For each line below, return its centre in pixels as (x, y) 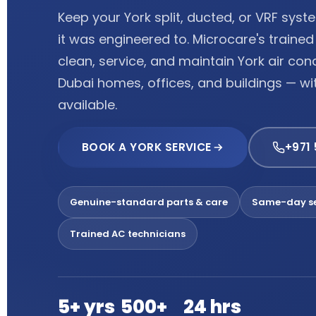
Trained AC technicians (128, 234)
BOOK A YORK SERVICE (147, 147)
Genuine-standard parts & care (149, 202)
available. (87, 105)
